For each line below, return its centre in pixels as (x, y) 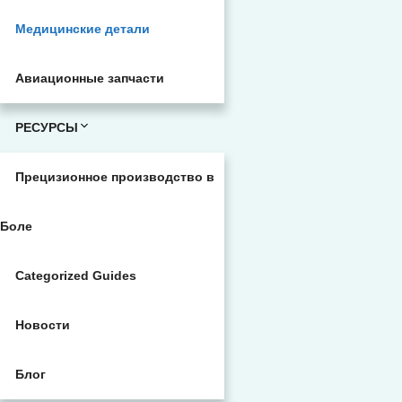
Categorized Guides (76, 275)
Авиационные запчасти (90, 78)
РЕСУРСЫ (47, 127)
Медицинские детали (83, 29)
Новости (43, 325)
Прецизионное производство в (115, 177)
